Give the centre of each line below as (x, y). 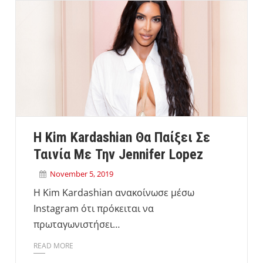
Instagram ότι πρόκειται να (94, 208)
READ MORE (53, 246)
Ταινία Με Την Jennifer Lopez (118, 154)
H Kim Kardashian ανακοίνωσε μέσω (114, 193)
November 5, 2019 (82, 174)
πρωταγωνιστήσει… (77, 224)
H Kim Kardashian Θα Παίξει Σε (122, 137)
